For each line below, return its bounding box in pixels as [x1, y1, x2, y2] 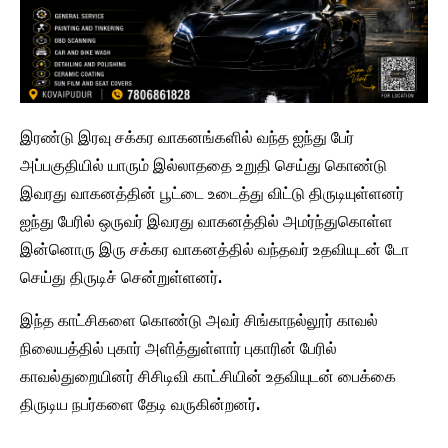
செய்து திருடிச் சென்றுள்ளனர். [20, 268, 222, 288]
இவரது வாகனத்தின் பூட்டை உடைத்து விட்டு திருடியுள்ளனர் [20, 184, 404, 204]
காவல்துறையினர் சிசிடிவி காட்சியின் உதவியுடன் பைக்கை [20, 367, 396, 387]
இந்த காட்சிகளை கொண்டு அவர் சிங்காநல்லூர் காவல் [20, 311, 378, 331]
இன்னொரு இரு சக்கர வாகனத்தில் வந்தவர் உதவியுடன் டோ [20, 240, 409, 260]
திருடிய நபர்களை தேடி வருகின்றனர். [20, 395, 260, 415]
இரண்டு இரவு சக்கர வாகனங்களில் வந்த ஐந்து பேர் [20, 128, 354, 148]
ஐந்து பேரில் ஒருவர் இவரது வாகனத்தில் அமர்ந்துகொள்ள [20, 212, 393, 232]
